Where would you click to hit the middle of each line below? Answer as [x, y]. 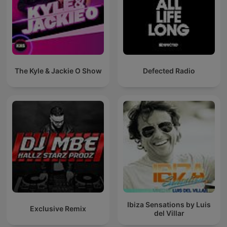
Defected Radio [169, 71]
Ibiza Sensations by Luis [169, 204]
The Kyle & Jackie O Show [58, 71]
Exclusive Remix [58, 209]
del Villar [169, 213]
